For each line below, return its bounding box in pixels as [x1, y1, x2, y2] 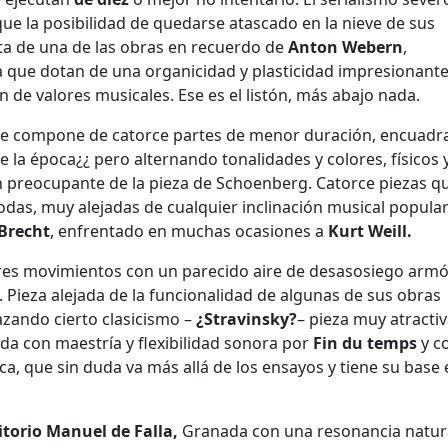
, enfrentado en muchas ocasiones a [50, 220, 328, 243]
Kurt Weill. [328, 220, 412, 243]
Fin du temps [313, 332, 417, 355]
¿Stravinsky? [196, 308, 297, 331]
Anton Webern [288, 36, 403, 59]
